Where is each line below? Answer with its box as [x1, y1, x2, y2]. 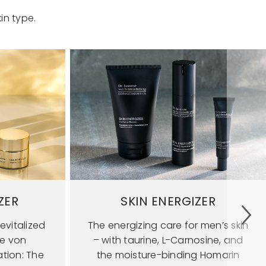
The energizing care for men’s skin [87, 218, 249, 232]
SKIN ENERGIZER [121, 192, 216, 210]
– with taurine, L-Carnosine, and [93, 233, 243, 247]
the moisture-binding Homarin [96, 248, 240, 262]
